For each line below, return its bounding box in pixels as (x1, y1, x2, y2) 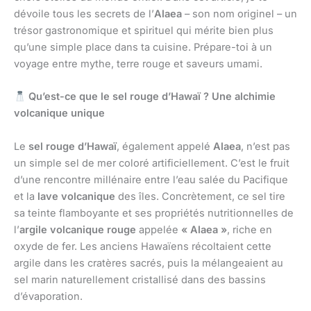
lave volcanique (37, 190, 115, 203)
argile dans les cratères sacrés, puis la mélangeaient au (14, 256, 283, 269)
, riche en (227, 223, 272, 236)
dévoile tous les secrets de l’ (14, 8, 154, 21)
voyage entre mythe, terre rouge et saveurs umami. (14, 58, 262, 71)
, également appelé (117, 140, 213, 153)
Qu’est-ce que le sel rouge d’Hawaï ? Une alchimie (25, 90, 276, 103)
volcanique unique (14, 107, 105, 120)
